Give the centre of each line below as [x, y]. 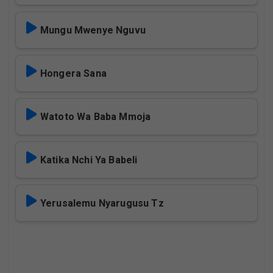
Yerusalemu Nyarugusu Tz [102, 204]
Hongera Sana [73, 74]
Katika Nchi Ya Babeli [89, 160]
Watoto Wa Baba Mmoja [96, 117]
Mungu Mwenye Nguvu [93, 30]
